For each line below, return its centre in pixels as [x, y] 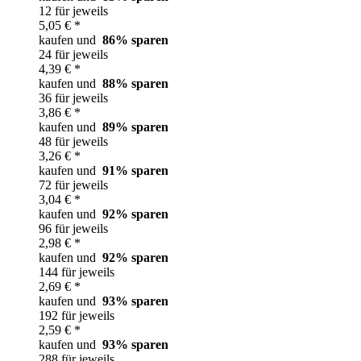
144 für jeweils [77, 272]
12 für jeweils [73, 10]
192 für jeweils [77, 315]
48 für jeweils [73, 141]
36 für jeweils [73, 98]
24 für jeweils [73, 54]
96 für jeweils [73, 228]
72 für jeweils [73, 185]
